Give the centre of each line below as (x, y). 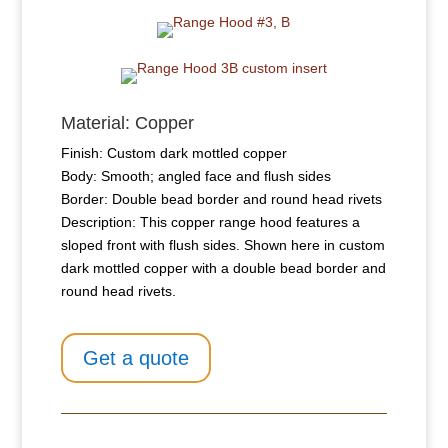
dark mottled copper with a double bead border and (223, 268)
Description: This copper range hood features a (210, 222)
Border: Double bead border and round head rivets (221, 199)
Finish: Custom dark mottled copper (173, 153)
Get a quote (135, 358)
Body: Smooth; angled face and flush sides (195, 176)
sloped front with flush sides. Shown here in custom (222, 245)
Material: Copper (127, 123)
